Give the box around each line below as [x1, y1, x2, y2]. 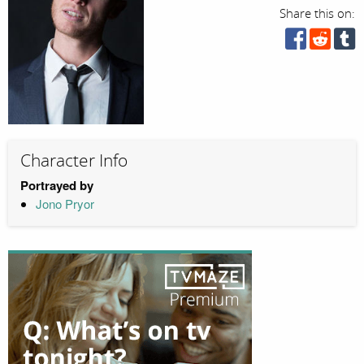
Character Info [20, 150, 128, 172]
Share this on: [279, 6, 356, 21]
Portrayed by [20, 175, 93, 194]
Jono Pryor [35, 194, 94, 212]
